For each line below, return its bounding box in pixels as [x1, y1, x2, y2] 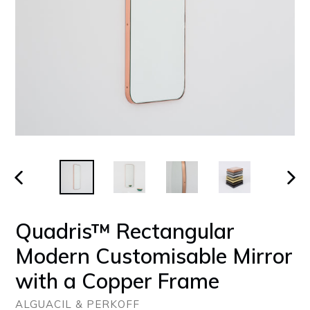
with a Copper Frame [15, 268, 219, 294]
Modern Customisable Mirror [15, 243, 293, 269]
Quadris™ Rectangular [15, 218, 235, 244]
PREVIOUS [11, 184, 62, 196]
